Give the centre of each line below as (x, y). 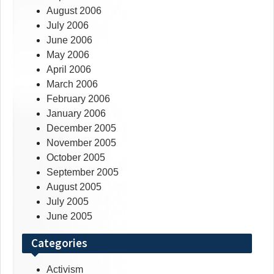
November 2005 (81, 143)
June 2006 (69, 40)
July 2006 (68, 26)
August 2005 (74, 187)
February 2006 (78, 99)
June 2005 (69, 217)
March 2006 (72, 84)
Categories (59, 243)
